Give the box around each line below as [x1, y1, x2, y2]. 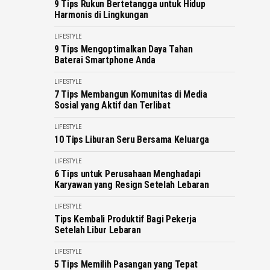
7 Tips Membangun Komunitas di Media [54, 89, 207, 100]
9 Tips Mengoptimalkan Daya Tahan [54, 43, 193, 55]
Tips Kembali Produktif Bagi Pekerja [54, 213, 196, 225]
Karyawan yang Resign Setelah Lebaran [54, 179, 209, 190]
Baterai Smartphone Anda [54, 54, 155, 66]
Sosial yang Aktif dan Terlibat [54, 99, 171, 111]
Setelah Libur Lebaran [54, 224, 141, 236]
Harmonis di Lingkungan [54, 9, 148, 20]
